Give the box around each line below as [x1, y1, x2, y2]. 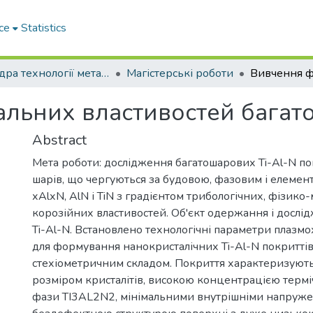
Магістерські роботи [126, 66, 233, 81]
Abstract [32, 131, 87, 150]
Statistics [21, 20, 67, 36]
